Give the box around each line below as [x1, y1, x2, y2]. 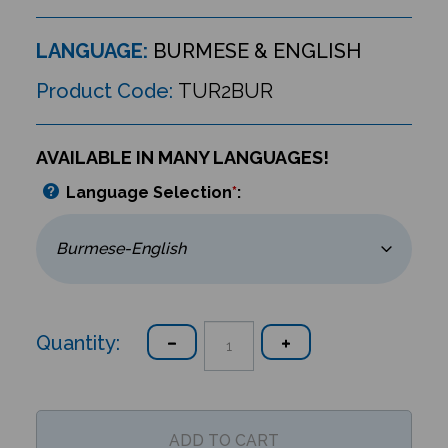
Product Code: [35, 79, 173, 103]
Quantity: [35, 326, 120, 350]
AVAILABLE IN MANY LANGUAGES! [35, 147, 329, 168]
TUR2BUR [177, 79, 273, 103]
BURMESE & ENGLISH [147, 39, 361, 63]
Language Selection [65, 183, 232, 202]
